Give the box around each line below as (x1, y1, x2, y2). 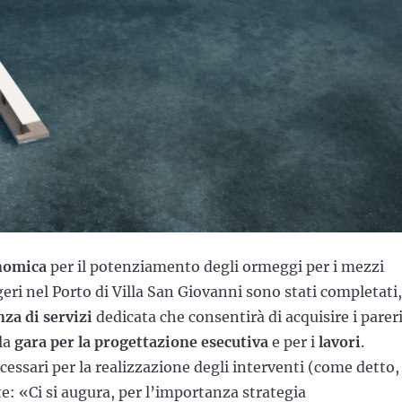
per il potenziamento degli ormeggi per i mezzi (47, 258, 384, 275)
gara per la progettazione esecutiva (14, 333, 268, 351)
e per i (268, 333, 319, 351)
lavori (319, 333, 361, 351)
